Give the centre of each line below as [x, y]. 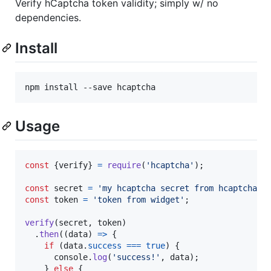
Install [36, 48]
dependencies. [48, 17]
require [124, 165]
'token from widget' [139, 199]
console [71, 257]
